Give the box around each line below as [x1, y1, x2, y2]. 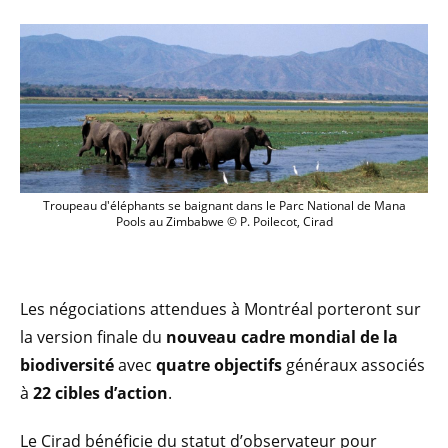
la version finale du [20, 325, 166, 348]
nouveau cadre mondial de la [166, 325, 398, 348]
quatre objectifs [156, 353, 282, 376]
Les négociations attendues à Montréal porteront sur [20, 297, 421, 320]
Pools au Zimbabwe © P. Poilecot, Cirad [115, 212, 333, 230]
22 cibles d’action [33, 381, 168, 404]
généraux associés [282, 353, 425, 376]
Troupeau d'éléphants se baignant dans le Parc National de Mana [42, 196, 406, 214]
